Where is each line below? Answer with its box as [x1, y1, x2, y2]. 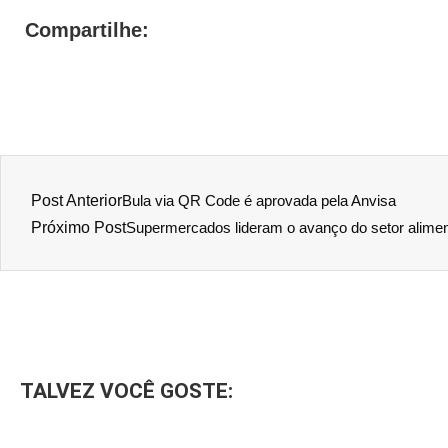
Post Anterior [31, 192, 122, 210]
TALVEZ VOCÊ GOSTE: [20, 379, 233, 404]
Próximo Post [31, 219, 126, 237]
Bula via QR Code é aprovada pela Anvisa [122, 192, 396, 210]
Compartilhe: [25, 19, 149, 42]
